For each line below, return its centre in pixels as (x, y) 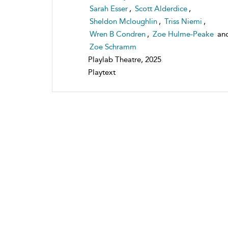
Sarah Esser (109, 8)
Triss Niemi (183, 21)
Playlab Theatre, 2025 (125, 59)
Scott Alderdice (161, 8)
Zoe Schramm (113, 47)
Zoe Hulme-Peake (183, 34)
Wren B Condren (118, 34)
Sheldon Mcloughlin (123, 21)
